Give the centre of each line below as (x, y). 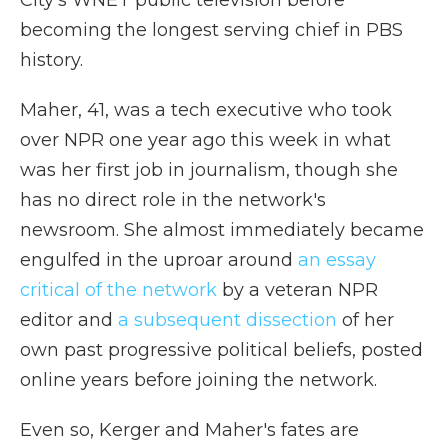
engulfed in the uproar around (159, 260)
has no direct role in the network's (173, 200)
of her (365, 320)
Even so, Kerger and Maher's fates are (189, 430)
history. (51, 60)
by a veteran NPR (297, 290)
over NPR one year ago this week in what (205, 140)
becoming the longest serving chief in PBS (211, 30)
